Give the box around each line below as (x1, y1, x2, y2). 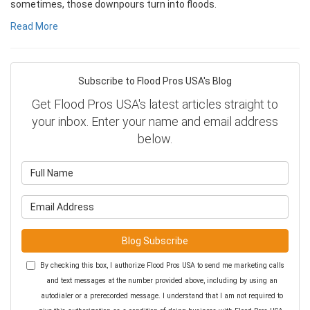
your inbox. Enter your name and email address (32, 114, 278, 129)
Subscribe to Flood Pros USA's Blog (78, 75, 232, 86)
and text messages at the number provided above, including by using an (46, 276, 277, 285)
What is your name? (154, 163, 244, 174)
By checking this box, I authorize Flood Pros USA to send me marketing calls (39, 261, 284, 270)
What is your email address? (154, 197, 284, 208)
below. (138, 131, 172, 146)
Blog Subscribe (122, 235, 188, 246)
